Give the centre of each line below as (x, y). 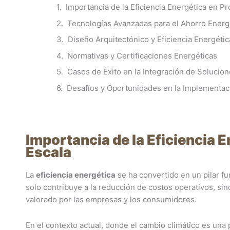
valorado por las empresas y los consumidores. (111, 199)
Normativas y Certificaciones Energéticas (142, 55)
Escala (49, 152)
